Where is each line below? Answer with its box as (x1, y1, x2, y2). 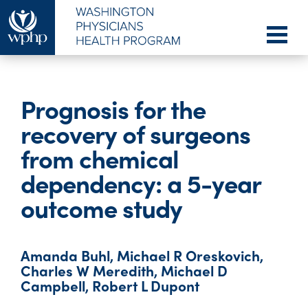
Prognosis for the (21, 91, 206, 126)
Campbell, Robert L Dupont (21, 275, 199, 296)
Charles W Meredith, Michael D (21, 260, 228, 280)
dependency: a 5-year (21, 165, 261, 201)
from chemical (21, 140, 179, 176)
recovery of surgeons (21, 115, 250, 151)
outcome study (21, 190, 182, 225)
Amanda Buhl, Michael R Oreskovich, (21, 245, 263, 265)
